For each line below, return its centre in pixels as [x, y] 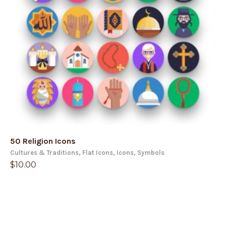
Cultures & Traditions [44, 153]
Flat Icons [98, 153]
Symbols [151, 153]
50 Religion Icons [43, 141]
